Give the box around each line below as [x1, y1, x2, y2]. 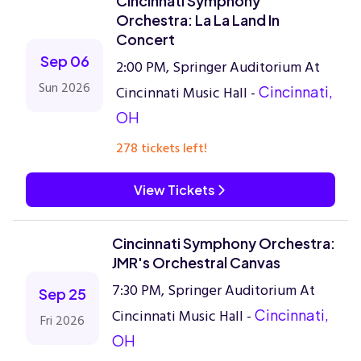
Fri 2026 [40, 310, 85, 331]
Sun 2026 [39, 77, 90, 98]
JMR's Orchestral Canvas [112, 253, 280, 272]
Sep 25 [39, 284, 86, 303]
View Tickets [133, 181, 215, 198]
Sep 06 [39, 52, 89, 70]
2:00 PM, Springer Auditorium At [116, 56, 320, 79]
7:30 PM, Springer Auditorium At [112, 279, 315, 302]
